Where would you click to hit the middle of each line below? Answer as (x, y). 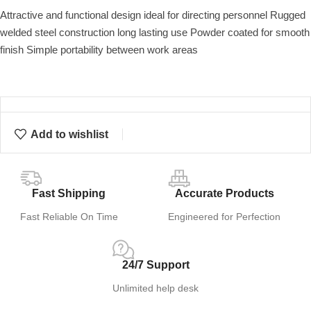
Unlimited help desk (155, 288)
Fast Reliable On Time (69, 217)
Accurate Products (224, 194)
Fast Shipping (69, 194)
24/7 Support (155, 265)
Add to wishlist (70, 134)
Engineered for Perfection (225, 217)
